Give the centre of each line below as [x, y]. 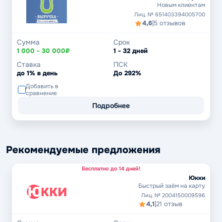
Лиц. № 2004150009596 [173, 195]
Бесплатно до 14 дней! [111, 168]
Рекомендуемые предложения [83, 150]
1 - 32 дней [131, 51]
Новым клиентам [181, 5]
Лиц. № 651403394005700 [170, 14]
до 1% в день [37, 73]
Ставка [29, 64]
